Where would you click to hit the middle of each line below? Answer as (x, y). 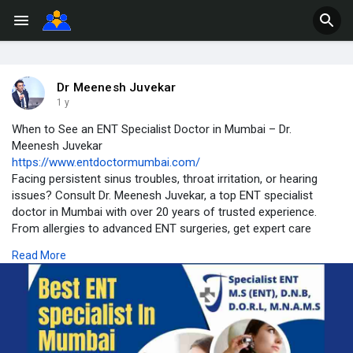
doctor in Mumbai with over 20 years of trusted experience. (164, 212)
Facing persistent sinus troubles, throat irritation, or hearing (165, 179)
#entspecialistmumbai (69, 344)
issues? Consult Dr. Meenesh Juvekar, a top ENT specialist (162, 195)
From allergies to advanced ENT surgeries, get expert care (162, 229)
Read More (39, 255)
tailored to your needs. (70, 245)
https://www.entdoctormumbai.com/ (106, 162)
